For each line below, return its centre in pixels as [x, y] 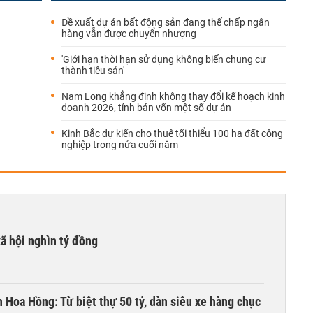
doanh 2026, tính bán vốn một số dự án [146, 108]
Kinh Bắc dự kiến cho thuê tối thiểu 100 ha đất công [172, 133]
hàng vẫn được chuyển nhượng [129, 34]
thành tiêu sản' [93, 71]
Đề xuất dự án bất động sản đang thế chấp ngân [166, 22]
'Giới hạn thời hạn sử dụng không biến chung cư [164, 59]
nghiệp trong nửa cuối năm [120, 145]
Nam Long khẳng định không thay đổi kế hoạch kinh [173, 96]
